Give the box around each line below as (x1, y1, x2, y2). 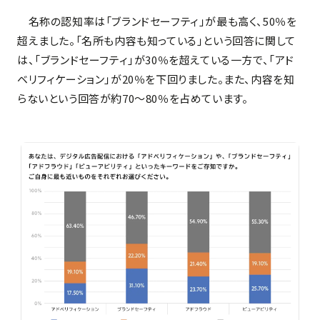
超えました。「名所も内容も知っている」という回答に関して (17, 32, 296, 48)
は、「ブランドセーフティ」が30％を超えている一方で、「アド (17, 51, 295, 67)
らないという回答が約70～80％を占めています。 (17, 90, 249, 106)
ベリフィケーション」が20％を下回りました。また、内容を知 (17, 71, 295, 86)
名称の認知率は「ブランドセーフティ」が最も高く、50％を (17, 13, 297, 29)
